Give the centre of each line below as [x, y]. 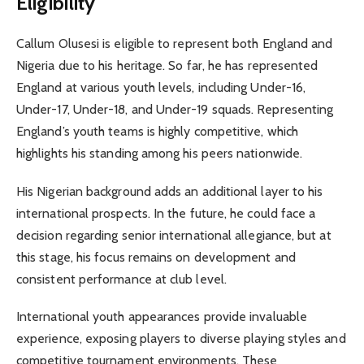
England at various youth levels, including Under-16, [161, 88]
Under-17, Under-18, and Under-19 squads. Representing [175, 110]
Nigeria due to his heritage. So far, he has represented [167, 66]
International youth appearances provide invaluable [162, 316]
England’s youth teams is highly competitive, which [157, 132]
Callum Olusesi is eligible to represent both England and [175, 44]
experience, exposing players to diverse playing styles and [181, 338]
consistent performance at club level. [121, 279]
